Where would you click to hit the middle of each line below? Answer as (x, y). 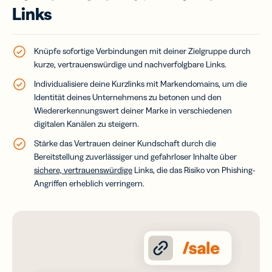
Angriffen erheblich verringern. (89, 184)
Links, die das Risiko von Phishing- (194, 170)
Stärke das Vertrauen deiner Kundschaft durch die (125, 144)
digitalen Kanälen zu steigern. (87, 124)
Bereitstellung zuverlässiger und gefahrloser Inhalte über (135, 157)
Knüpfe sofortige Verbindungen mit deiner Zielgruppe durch (142, 51)
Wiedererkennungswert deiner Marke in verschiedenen (133, 111)
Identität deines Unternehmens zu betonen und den (128, 97)
